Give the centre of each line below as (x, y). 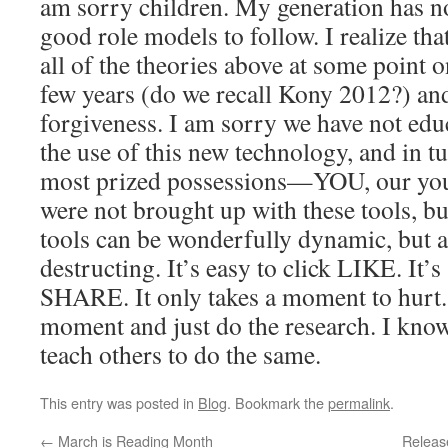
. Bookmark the (277, 402)
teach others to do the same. (180, 354)
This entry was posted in (119, 402)
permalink (359, 402)
